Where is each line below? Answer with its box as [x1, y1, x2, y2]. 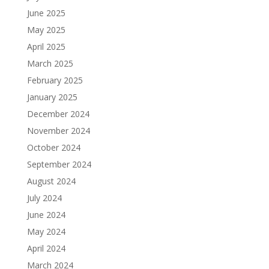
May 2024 [26, 225, 65, 237]
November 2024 [26, 124, 90, 136]
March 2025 [26, 57, 73, 69]
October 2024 [26, 141, 80, 153]
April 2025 [26, 40, 65, 52]
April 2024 [26, 242, 65, 254]
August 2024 [26, 175, 76, 187]
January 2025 [26, 91, 77, 103]
